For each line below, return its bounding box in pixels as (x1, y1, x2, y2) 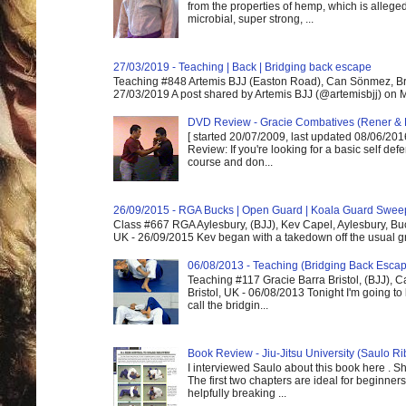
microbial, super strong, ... (187, 13, 314, 26)
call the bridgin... (187, 299, 268, 313)
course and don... (187, 156, 273, 169)
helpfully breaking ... (187, 387, 286, 401)
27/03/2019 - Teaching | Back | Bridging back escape (113, 60, 372, 73)
